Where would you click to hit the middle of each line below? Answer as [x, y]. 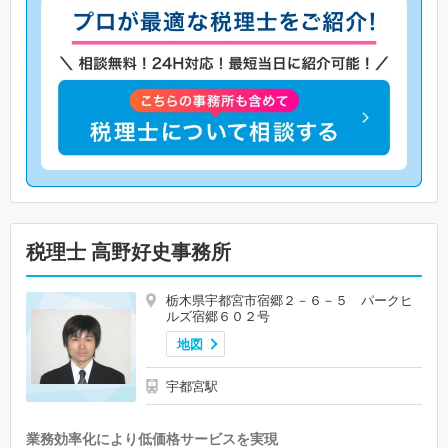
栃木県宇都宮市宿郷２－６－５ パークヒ [289, 299]
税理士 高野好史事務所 [138, 251]
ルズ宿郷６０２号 [218, 315]
